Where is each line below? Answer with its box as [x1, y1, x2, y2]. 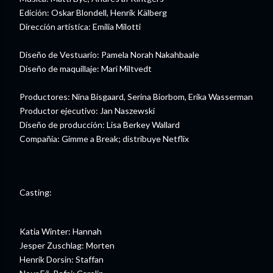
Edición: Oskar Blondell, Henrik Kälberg [19, 7, 167, 18]
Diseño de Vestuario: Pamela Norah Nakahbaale [19, 49, 199, 60]
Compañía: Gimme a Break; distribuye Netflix [19, 133, 189, 144]
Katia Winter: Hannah [19, 226, 102, 237]
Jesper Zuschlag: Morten [19, 240, 115, 251]
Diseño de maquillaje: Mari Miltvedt [19, 63, 152, 74]
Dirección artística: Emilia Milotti [19, 21, 141, 32]
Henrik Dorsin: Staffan [19, 254, 104, 265]
